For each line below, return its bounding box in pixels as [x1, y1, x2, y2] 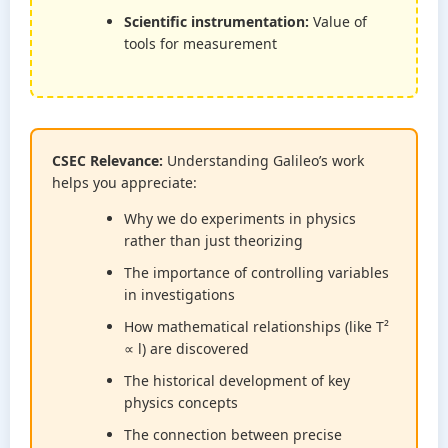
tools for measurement [124, 34, 277, 53]
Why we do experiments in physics [124, 209, 356, 228]
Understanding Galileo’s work [163, 151, 364, 170]
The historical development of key [124, 371, 350, 390]
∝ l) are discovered [124, 339, 249, 358]
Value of [309, 12, 367, 31]
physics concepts [124, 393, 238, 412]
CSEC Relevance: [52, 151, 163, 170]
